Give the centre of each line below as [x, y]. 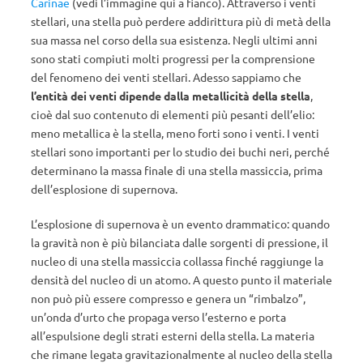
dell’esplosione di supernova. [104, 189]
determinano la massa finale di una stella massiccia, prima [177, 170]
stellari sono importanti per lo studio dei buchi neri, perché [180, 152]
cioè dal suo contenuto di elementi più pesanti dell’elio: [173, 114]
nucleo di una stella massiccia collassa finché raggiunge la [177, 261]
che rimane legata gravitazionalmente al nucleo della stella [181, 354]
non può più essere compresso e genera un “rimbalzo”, [168, 298]
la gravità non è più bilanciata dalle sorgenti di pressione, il [179, 242]
